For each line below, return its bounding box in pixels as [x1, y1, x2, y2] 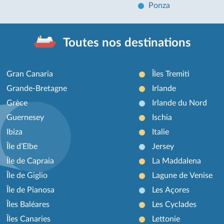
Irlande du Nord [151, 98, 207, 107]
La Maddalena [151, 156, 201, 165]
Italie [151, 127, 169, 136]
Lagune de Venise [151, 171, 212, 179]
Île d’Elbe [6, 142, 38, 150]
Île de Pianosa [6, 185, 55, 194]
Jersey [151, 142, 174, 150]
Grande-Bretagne [6, 84, 67, 92]
